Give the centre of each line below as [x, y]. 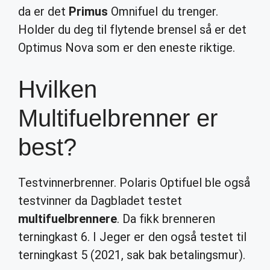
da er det [44, 11]
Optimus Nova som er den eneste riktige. [127, 48]
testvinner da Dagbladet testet [100, 201]
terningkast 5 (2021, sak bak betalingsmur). [132, 255]
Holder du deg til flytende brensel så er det [132, 30]
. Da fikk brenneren [166, 219]
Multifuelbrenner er [118, 118]
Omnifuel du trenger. [163, 11]
